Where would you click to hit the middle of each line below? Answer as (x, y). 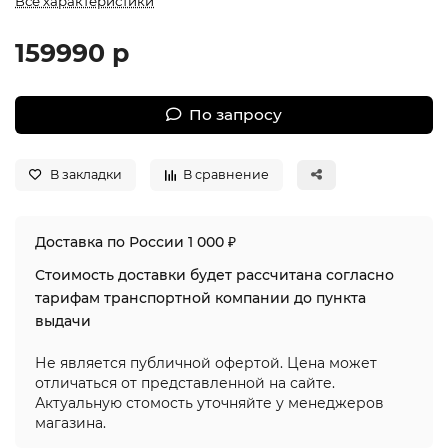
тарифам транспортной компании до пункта (200, 297)
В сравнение (226, 174)
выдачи (63, 320)
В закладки (86, 174)
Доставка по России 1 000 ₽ (135, 241)
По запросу (235, 115)
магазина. (70, 422)
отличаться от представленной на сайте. (185, 382)
